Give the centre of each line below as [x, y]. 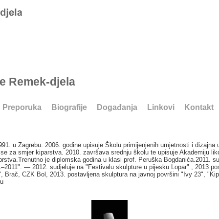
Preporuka [22, 107]
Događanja [117, 107]
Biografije [69, 107]
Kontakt [199, 107]
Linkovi [161, 107]
